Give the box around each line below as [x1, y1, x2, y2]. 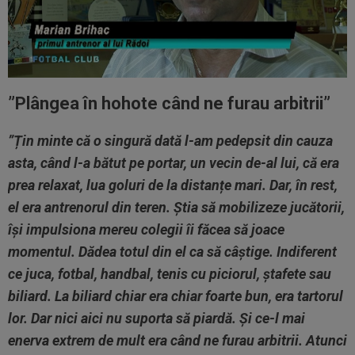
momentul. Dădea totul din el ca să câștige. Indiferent [8, 243, 337, 261]
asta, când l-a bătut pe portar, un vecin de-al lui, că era [8, 155, 339, 172]
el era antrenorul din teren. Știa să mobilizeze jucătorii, [8, 199, 345, 216]
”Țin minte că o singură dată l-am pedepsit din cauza [8, 132, 333, 150]
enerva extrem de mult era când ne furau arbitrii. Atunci [8, 332, 347, 349]
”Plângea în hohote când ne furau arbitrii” [8, 94, 330, 114]
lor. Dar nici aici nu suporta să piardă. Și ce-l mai [8, 310, 305, 327]
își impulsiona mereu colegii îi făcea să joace [8, 221, 284, 239]
